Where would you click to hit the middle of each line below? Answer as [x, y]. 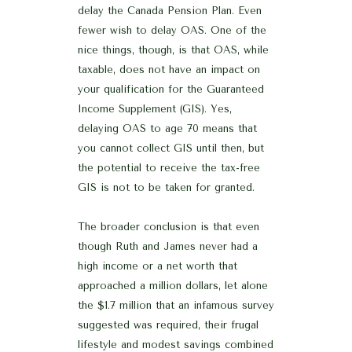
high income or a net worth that [158, 266]
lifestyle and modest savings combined [176, 344]
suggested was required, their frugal [168, 324]
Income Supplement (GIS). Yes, [155, 108]
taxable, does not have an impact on [169, 69]
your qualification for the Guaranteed [171, 89]
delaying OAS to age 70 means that [167, 128]
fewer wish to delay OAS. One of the [172, 30]
